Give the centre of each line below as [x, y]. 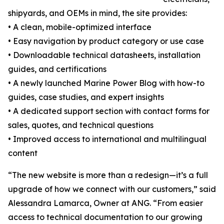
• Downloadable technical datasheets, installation [104, 55]
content [23, 153]
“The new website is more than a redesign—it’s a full [108, 175]
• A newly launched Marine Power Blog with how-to [106, 83]
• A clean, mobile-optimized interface [80, 27]
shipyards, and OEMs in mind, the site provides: [97, 13]
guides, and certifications [57, 69]
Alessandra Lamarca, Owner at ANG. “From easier [105, 203]
